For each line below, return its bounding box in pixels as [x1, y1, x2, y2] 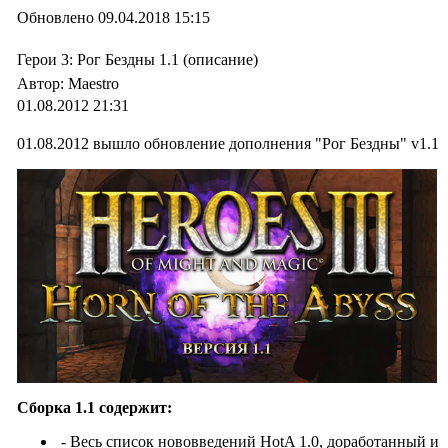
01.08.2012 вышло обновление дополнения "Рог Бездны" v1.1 [17, 135, 439, 152]
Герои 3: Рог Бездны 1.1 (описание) [17, 51, 258, 68]
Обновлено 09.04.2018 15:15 [17, 9, 210, 26]
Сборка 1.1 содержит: [17, 399, 172, 416]
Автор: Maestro [17, 75, 123, 92]
